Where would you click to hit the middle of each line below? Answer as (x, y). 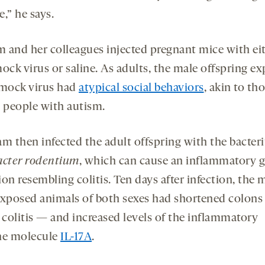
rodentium (52, 161)
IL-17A (76, 237)
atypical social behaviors (141, 88)
